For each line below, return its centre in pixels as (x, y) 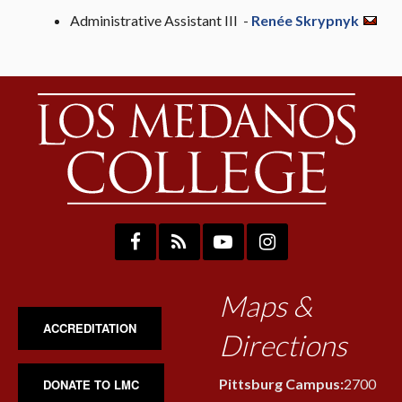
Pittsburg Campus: (281, 384)
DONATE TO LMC (91, 385)
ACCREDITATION (90, 328)
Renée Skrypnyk (305, 20)
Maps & (266, 306)
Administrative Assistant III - (160, 20)
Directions (283, 345)
